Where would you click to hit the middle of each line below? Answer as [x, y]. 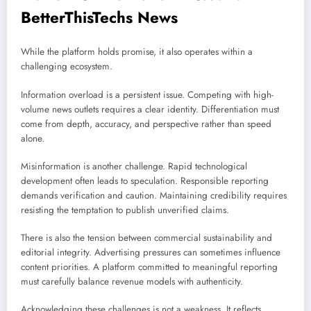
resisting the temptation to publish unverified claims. [125, 210]
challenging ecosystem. [67, 67]
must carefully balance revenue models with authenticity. [132, 281]
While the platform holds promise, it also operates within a [137, 52]
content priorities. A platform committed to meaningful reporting [149, 267]
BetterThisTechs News [99, 17]
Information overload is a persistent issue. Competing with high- [147, 94]
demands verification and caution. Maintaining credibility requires [154, 195]
